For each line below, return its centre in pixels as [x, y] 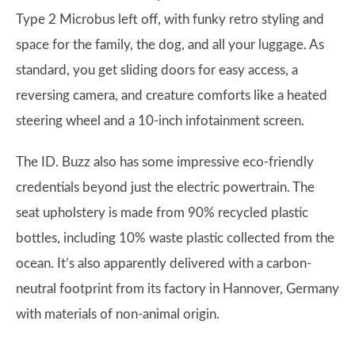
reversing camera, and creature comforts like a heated [172, 95]
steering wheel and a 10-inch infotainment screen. [160, 120]
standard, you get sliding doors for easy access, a [157, 70]
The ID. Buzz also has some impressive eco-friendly [165, 162]
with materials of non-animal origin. [118, 314]
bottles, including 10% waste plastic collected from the [175, 238]
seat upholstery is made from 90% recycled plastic [162, 212]
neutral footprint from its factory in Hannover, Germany [177, 288]
